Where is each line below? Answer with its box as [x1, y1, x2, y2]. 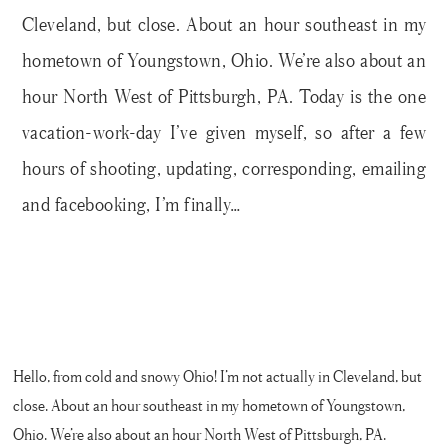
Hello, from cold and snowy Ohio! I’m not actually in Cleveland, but [13, 366, 423, 386]
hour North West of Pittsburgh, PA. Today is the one [21, 85, 427, 108]
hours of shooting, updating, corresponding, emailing [21, 157, 427, 180]
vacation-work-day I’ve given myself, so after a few [21, 121, 427, 144]
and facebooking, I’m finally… [21, 193, 242, 216]
